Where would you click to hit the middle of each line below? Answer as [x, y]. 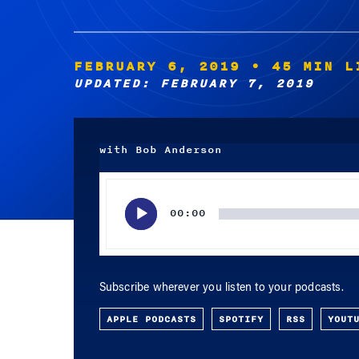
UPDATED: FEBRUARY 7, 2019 [194, 84]
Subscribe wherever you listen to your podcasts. [221, 288]
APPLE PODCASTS [151, 319]
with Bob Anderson [160, 150]
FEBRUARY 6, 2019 [157, 67]
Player [113, 200]
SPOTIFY [241, 319]
